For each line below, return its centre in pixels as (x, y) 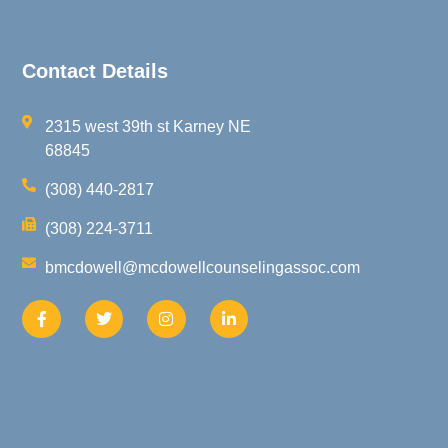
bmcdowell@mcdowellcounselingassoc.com (202, 267)
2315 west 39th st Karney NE (147, 126)
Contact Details (95, 70)
